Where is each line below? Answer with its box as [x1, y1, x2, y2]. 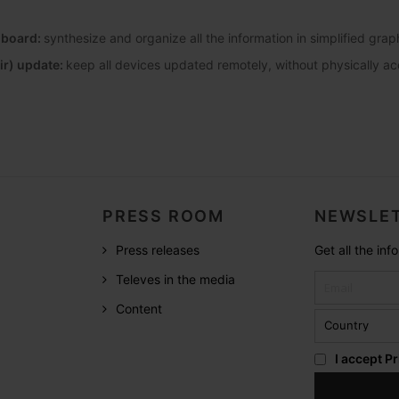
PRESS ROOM [102, 206, 224, 225]
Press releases [116, 241, 199, 257]
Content [116, 300, 162, 316]
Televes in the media [116, 271, 235, 287]
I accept [335, 350, 385, 366]
